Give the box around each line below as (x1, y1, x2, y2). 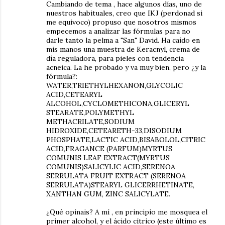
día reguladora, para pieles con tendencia (46, 54, 184, 63)
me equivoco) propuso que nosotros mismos (46, 18, 196, 27)
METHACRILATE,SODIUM (46, 117, 135, 126)
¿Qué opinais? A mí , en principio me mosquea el (46, 207, 207, 216)
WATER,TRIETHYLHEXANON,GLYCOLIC (46, 81, 183, 90)
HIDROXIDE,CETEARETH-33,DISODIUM (46, 126, 182, 135)
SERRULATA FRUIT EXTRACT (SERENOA (46, 171, 186, 180)
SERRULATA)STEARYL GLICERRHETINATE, (46, 180, 194, 189)
